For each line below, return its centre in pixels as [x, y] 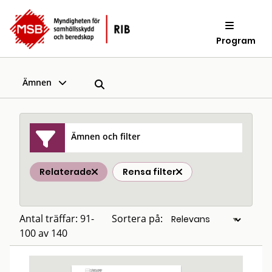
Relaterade [66, 172]
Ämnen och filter [106, 136]
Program [236, 40]
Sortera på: [137, 219]
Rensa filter [149, 172]
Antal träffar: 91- [57, 219]
